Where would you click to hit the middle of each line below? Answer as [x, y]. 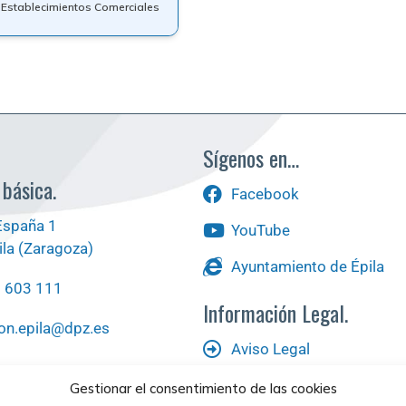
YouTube [261, 230]
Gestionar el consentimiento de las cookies [203, 388]
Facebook [266, 193]
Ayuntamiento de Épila [308, 266]
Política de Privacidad [306, 388]
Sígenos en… [251, 157]
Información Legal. [275, 312]
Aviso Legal [271, 348]
